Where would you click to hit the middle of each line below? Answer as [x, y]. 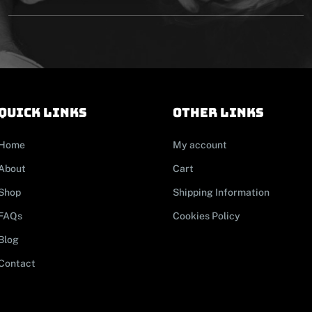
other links [219, 112]
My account [200, 145]
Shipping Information [221, 192]
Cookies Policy [206, 216]
